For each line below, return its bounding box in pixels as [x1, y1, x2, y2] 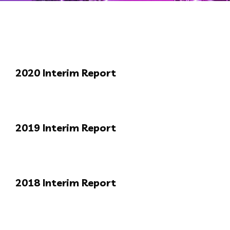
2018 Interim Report [15, 176, 116, 189]
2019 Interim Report [15, 121, 116, 134]
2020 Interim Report [15, 66, 116, 79]
